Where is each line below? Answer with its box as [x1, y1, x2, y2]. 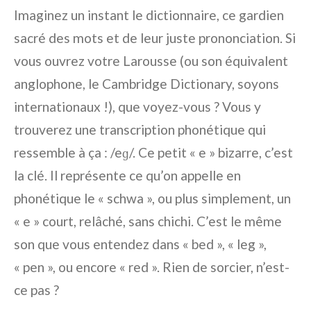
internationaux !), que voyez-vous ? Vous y [14, 99, 261, 115]
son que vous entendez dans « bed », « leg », [14, 236, 267, 253]
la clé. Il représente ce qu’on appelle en [14, 167, 241, 184]
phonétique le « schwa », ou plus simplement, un [14, 190, 291, 207]
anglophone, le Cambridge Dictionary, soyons [14, 76, 279, 92]
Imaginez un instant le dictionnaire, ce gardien [14, 7, 284, 24]
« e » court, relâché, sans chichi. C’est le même [14, 213, 282, 230]
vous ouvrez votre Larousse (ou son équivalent [14, 53, 288, 69]
